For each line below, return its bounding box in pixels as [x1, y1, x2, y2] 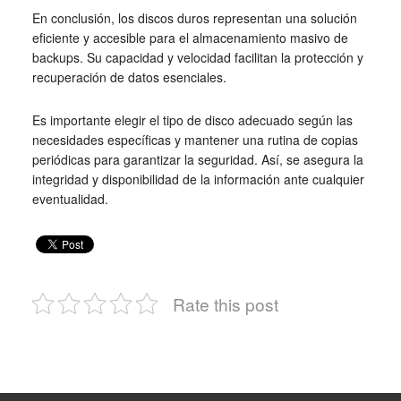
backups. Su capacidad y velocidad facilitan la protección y [31, 47, 363, 66]
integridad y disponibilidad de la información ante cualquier [31, 169, 364, 188]
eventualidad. [31, 189, 108, 208]
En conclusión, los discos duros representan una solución [31, 8, 357, 27]
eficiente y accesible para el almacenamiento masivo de [31, 28, 348, 47]
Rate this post [172, 291, 278, 316]
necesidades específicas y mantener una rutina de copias [31, 130, 358, 149]
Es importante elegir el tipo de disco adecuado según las [31, 110, 353, 129]
